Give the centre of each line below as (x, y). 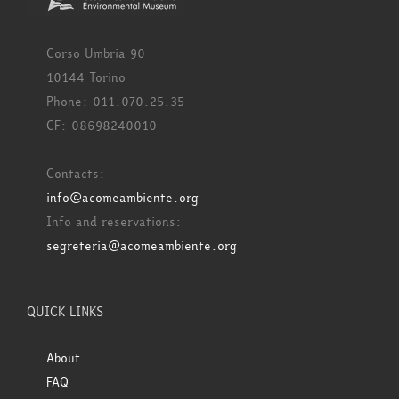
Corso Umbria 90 (96, 53)
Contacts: (76, 174)
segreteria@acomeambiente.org (142, 246)
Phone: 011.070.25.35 (115, 102)
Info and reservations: (114, 222)
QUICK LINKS (65, 312)
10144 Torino (86, 77)
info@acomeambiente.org (122, 198)
